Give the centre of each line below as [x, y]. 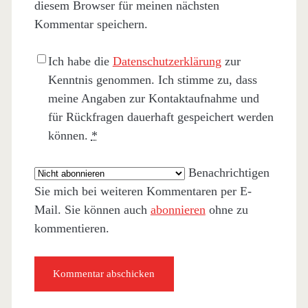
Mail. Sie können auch [92, 210]
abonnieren [178, 210]
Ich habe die [80, 62]
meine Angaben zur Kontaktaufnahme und [153, 99]
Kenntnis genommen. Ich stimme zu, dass [152, 80]
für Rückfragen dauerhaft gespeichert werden [161, 117]
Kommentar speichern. [91, 24]
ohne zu [227, 210]
